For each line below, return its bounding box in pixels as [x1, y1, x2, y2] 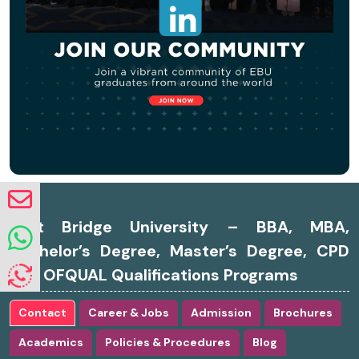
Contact [18, 305, 67, 320]
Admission [191, 305, 252, 320]
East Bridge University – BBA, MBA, [10, 216, 349, 237]
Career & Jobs [88, 305, 169, 320]
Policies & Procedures [105, 335, 231, 349]
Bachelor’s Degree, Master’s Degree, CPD [10, 240, 349, 261]
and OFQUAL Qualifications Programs [10, 264, 298, 285]
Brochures [273, 305, 333, 320]
